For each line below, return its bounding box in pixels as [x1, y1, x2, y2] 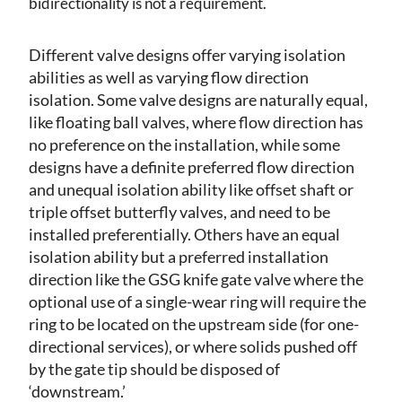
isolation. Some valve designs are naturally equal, [29, 89, 368, 109]
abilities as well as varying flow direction [29, 66, 309, 87]
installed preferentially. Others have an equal [29, 223, 340, 244]
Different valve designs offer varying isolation [29, 44, 345, 65]
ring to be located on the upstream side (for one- [29, 313, 359, 334]
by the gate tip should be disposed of [29, 358, 280, 379]
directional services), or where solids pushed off [29, 336, 357, 356]
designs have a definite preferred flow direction [29, 156, 354, 177]
